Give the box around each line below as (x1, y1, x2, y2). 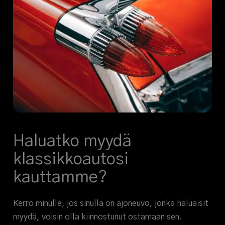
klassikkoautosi (13, 151, 129, 168)
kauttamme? (13, 169, 107, 186)
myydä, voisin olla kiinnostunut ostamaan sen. (13, 213, 183, 221)
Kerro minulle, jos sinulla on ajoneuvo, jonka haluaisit (13, 199, 209, 208)
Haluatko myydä (13, 133, 132, 150)
